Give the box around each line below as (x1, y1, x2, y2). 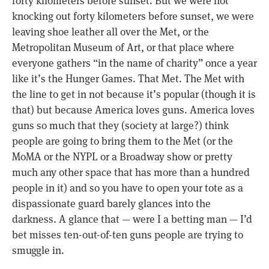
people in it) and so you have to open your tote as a (12, 181, 243, 195)
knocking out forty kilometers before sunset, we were (12, 9, 254, 23)
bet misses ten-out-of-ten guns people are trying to (12, 228, 243, 241)
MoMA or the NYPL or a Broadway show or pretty (12, 150, 232, 163)
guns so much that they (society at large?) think (12, 118, 229, 132)
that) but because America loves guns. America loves (12, 103, 255, 116)
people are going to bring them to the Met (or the (12, 134, 233, 148)
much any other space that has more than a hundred (12, 165, 250, 179)
